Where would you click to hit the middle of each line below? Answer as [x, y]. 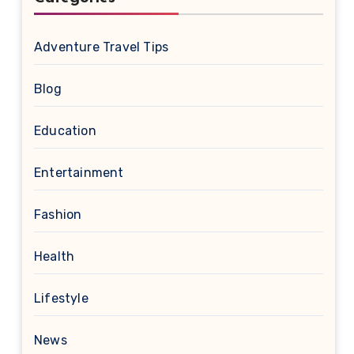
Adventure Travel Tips [102, 47]
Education [65, 131]
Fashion [58, 215]
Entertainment [79, 173]
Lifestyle [61, 298]
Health [55, 256]
